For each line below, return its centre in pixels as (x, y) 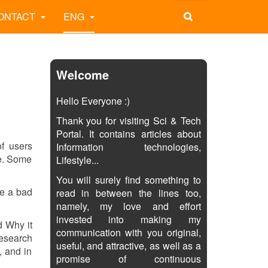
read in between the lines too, (128, 193)
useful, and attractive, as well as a (128, 246)
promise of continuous (128, 259)
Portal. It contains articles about (128, 134)
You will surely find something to (128, 180)
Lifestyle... (77, 160)
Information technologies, (128, 147)
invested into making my (128, 219)
